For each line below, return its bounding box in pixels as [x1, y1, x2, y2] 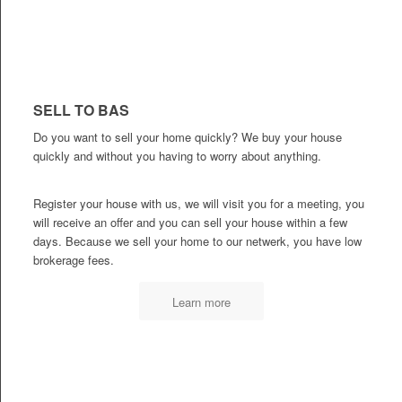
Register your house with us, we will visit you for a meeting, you [32, 195, 364, 213]
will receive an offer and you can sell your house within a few [32, 214, 347, 232]
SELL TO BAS [32, 100, 129, 121]
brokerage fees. [32, 251, 114, 269]
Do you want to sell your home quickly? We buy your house [32, 128, 342, 146]
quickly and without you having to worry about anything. [32, 147, 321, 165]
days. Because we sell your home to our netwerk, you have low [32, 232, 362, 250]
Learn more [172, 293, 231, 311]
